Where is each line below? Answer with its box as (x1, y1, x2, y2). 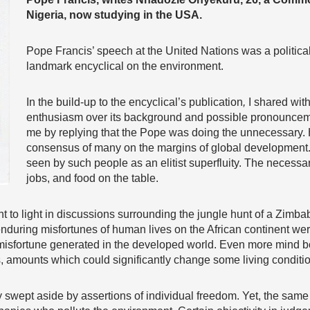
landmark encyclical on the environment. (26, 60, 224, 72)
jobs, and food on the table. (26, 172, 158, 184)
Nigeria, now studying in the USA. (26, 9, 202, 21)
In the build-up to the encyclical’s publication (26, 96, 243, 108)
